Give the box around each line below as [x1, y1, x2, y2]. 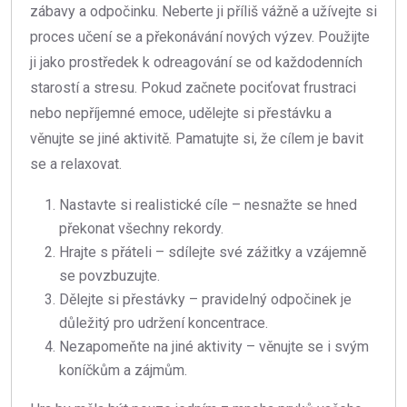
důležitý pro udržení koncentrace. [59, 314, 268, 333]
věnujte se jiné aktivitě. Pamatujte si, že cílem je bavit [30, 130, 363, 148]
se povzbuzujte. [59, 267, 160, 285]
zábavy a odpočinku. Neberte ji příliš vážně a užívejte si [30, 3, 377, 21]
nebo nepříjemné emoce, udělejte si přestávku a [30, 104, 332, 123]
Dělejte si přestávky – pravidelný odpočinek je [59, 291, 352, 309]
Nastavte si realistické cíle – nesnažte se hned [59, 196, 357, 214]
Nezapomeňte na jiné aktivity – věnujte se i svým [59, 338, 369, 356]
